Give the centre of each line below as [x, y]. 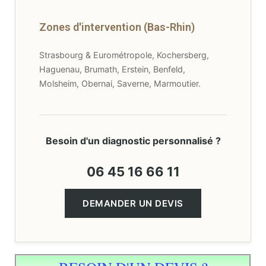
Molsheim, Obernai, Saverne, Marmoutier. [120, 102]
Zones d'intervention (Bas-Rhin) [117, 46]
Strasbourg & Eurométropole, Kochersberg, [124, 74]
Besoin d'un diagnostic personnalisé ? [133, 159]
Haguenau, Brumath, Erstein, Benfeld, [112, 88]
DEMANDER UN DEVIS [133, 222]
